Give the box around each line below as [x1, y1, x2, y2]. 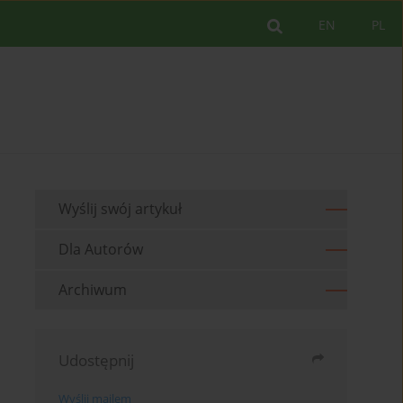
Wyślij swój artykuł [58, 199, 183, 219]
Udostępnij [58, 350, 135, 372]
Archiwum [58, 280, 128, 300]
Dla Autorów [58, 239, 144, 260]
